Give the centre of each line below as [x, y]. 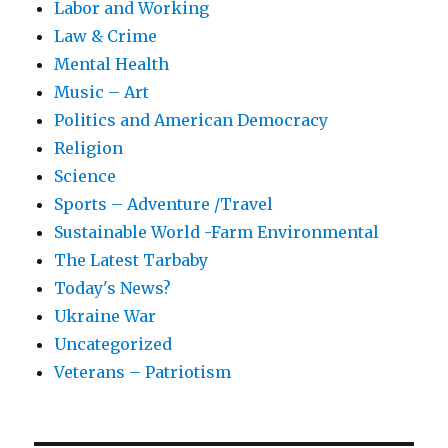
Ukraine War [105, 316]
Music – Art [102, 92]
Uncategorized [113, 344]
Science [85, 176]
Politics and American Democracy [191, 120]
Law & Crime [106, 36]
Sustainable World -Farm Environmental [217, 232]
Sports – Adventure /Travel [164, 204]
